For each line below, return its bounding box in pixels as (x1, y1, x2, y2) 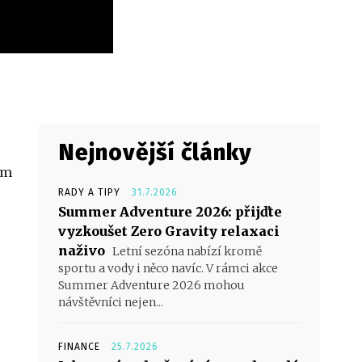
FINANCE (58, 341, 100, 353)
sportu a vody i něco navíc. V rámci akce (58, 261, 278, 276)
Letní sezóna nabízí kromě (110, 244, 262, 259)
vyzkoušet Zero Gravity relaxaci (58, 223, 280, 240)
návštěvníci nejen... (58, 295, 163, 310)
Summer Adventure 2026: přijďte (58, 204, 282, 221)
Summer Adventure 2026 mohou (58, 278, 245, 293)
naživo (58, 242, 105, 259)
